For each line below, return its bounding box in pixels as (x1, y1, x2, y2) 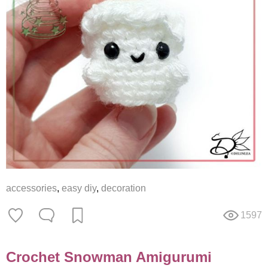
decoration (101, 183, 146, 194)
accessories (6, 183, 57, 194)
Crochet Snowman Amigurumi (6, 249, 212, 266)
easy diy (62, 183, 96, 194)
